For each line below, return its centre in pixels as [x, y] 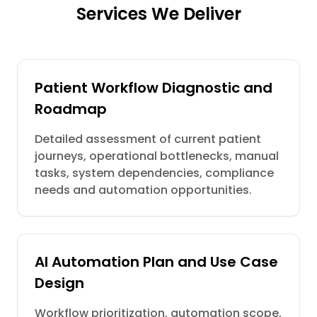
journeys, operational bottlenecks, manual [157, 156]
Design [59, 283]
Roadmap [71, 109]
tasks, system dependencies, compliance [154, 173]
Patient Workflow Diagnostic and [154, 88]
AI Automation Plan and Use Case [156, 262]
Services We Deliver [158, 14]
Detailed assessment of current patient [148, 139]
